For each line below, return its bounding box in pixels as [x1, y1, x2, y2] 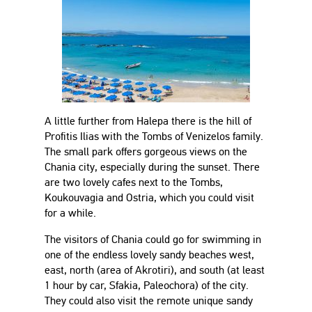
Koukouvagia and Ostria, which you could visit [45, 191, 254, 204]
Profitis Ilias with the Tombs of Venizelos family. [45, 130, 263, 143]
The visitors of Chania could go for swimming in [45, 233, 261, 246]
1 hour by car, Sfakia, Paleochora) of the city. [45, 279, 249, 292]
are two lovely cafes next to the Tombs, [45, 175, 223, 189]
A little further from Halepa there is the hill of [45, 114, 251, 127]
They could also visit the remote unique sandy [45, 294, 253, 307]
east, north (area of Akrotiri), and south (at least [45, 263, 265, 276]
